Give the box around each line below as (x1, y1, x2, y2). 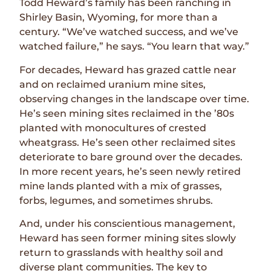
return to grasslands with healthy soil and (19, 247, 224, 259)
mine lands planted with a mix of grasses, (19, 180, 223, 192)
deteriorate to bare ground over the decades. (19, 151, 243, 163)
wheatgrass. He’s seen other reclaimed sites (19, 136, 236, 148)
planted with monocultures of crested (19, 122, 207, 134)
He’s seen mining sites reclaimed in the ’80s (19, 107, 235, 119)
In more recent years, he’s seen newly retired (19, 165, 241, 177)
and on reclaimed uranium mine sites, (19, 78, 206, 90)
